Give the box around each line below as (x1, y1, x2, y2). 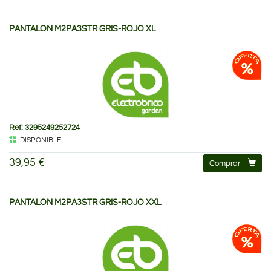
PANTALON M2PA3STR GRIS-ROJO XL (9, 24, 155, 33)
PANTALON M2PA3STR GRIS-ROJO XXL (9, 198, 161, 207)
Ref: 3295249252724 (9, 123, 80, 132)
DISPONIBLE (20, 135, 61, 144)
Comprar (209, 158, 240, 168)
